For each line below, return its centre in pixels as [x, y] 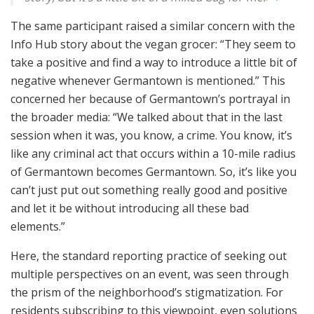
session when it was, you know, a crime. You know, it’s [151, 136]
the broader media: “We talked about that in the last [146, 117]
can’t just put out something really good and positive [149, 190]
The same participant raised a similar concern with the [153, 26]
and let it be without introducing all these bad [130, 209]
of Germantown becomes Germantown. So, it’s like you [153, 172]
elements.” [38, 227]
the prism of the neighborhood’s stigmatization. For [147, 293]
